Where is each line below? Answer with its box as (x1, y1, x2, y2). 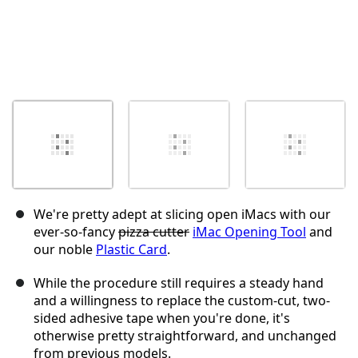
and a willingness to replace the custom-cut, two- (34, 292, 330, 310)
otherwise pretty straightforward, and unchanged (34, 327, 336, 345)
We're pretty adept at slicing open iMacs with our (34, 205, 331, 224)
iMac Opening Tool (193, 223, 306, 241)
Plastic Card (96, 241, 167, 259)
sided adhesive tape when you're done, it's (34, 309, 290, 328)
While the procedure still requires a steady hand (34, 274, 324, 292)
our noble (34, 241, 96, 259)
